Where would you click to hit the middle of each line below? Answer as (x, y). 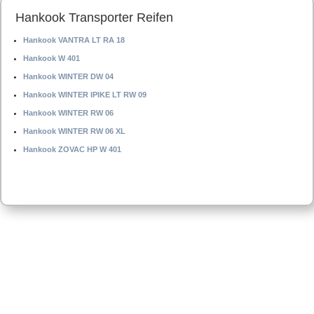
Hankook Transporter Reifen (94, 18)
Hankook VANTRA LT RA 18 (74, 40)
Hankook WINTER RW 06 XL (74, 131)
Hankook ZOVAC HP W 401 (72, 149)
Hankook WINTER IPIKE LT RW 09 (85, 95)
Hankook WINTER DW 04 (68, 76)
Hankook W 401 (52, 58)
